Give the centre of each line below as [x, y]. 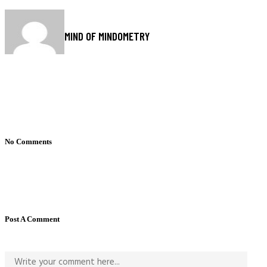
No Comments [28, 141]
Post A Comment [32, 219]
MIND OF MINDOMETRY [107, 36]
